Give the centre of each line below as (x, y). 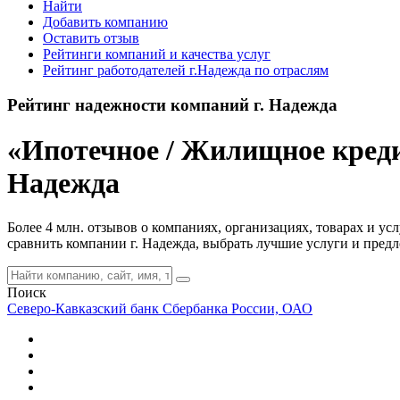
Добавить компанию (105, 22)
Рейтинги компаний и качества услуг (157, 54)
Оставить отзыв (91, 38)
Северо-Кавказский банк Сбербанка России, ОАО (160, 308)
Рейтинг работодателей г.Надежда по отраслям (186, 70)
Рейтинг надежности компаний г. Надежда (172, 104)
